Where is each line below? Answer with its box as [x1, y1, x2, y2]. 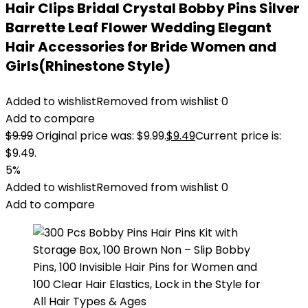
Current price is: [195, 128, 281, 144]
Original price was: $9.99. [36, 128, 166, 144]
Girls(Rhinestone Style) [5, 56, 170, 76]
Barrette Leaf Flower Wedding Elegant [5, 18, 272, 37]
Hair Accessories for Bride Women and [5, 37, 276, 56]
